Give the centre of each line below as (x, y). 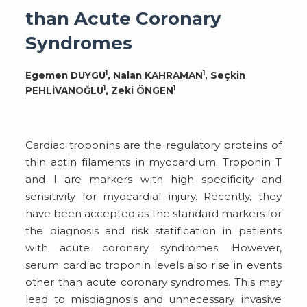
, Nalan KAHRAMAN (156, 75)
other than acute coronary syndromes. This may (153, 282)
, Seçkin (225, 75)
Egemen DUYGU (66, 75)
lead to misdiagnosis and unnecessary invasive (153, 299)
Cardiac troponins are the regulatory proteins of (153, 145)
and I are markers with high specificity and (153, 179)
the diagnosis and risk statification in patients (153, 230)
